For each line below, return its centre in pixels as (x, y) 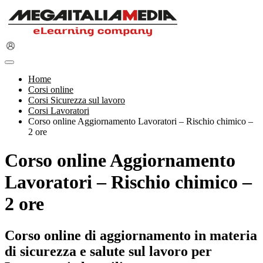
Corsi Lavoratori (59, 111)
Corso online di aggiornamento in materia (131, 235)
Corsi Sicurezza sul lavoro (77, 100)
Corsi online (51, 90)
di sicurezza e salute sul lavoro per (108, 251)
